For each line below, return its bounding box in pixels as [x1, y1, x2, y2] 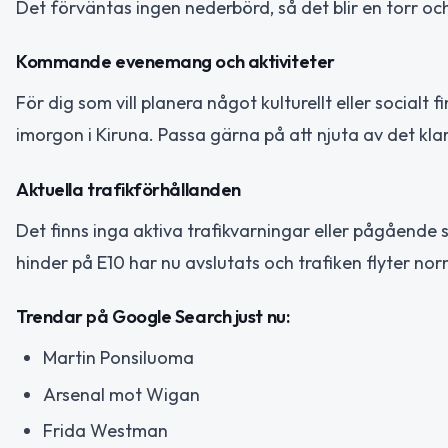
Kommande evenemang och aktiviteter [16, 50, 335, 74]
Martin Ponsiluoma [43, 346, 194, 370]
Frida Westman [43, 419, 168, 443]
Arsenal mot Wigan [43, 382, 200, 406]
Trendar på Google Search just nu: [16, 305, 290, 329]
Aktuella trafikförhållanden [16, 177, 241, 201]
